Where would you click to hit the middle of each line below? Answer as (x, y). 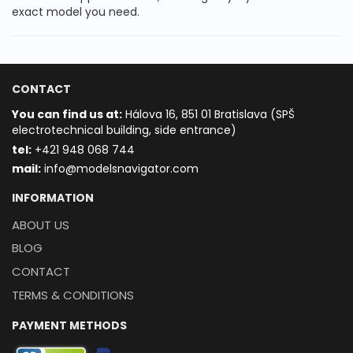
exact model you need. (76, 11)
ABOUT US (41, 225)
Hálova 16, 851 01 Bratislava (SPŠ (208, 114)
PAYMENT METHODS (69, 326)
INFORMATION (53, 197)
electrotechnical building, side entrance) (124, 130)
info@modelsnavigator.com (120, 169)
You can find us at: (67, 114)
